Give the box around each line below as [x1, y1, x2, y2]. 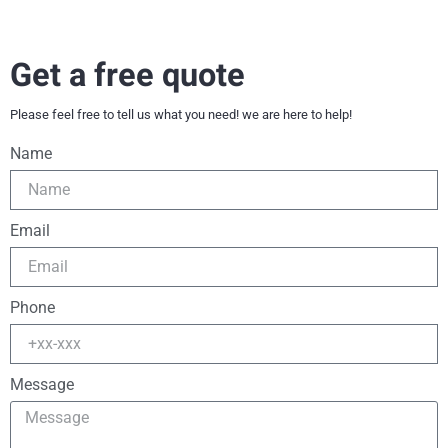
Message [10, 374, 74, 394]
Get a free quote [10, 52, 245, 101]
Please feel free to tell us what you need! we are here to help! [10, 107, 352, 123]
